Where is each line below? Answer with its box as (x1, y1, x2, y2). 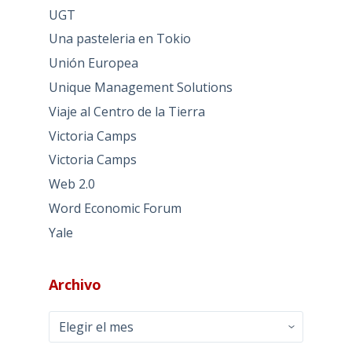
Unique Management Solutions (48, 79, 233, 97)
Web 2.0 (48, 175, 95, 193)
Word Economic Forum (48, 200, 181, 218)
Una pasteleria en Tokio (48, 30, 191, 48)
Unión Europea (48, 54, 138, 72)
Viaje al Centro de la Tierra (48, 102, 205, 120)
